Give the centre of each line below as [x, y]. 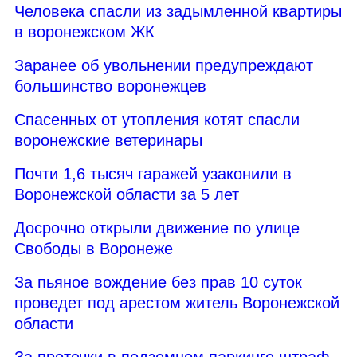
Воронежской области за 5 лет [127, 194]
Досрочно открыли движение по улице [157, 228]
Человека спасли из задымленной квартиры [178, 11]
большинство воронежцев [110, 86]
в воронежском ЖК [84, 31]
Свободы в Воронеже [94, 248]
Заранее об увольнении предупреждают [164, 65]
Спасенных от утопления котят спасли [157, 119]
